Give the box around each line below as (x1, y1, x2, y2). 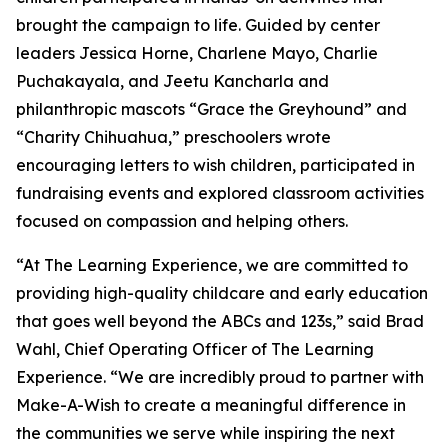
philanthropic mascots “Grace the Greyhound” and (16, 99, 407, 120)
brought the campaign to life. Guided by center (16, 15, 380, 36)
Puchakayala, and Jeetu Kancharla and (16, 71, 329, 92)
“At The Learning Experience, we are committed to (16, 255, 408, 276)
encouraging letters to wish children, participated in (16, 155, 415, 176)
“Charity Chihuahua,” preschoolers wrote (16, 127, 331, 148)
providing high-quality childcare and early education (16, 283, 428, 304)
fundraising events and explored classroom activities (16, 183, 424, 204)
